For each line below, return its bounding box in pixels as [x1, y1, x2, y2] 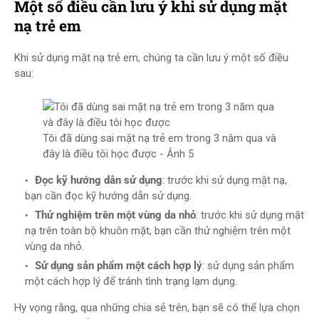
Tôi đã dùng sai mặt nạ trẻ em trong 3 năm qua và [43, 132, 276, 145]
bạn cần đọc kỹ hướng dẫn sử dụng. [25, 189, 192, 202]
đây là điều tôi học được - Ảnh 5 [43, 147, 194, 160]
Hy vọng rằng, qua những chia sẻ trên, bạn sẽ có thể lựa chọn [14, 301, 300, 314]
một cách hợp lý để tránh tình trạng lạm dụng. [25, 275, 237, 288]
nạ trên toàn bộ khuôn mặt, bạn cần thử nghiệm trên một [25, 224, 291, 237]
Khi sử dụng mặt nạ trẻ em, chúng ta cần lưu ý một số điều [14, 51, 288, 64]
